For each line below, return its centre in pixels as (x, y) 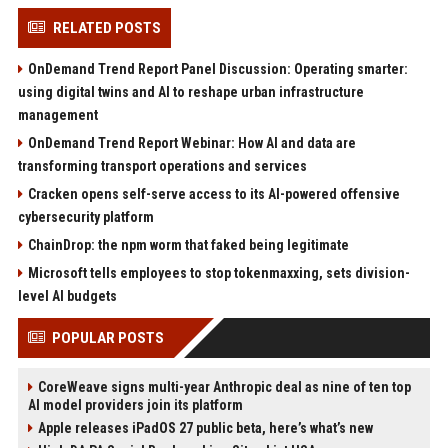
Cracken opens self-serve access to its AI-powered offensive (213, 194)
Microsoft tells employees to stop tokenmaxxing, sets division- (218, 273)
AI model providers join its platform (135, 405)
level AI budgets (67, 296)
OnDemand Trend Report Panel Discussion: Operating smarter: (217, 69)
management (57, 115)
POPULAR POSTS (107, 338)
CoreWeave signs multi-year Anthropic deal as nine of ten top (224, 387)
